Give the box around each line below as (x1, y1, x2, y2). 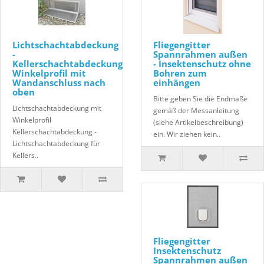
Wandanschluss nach (12, 77, 105, 89)
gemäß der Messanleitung (153, 105, 239, 116)
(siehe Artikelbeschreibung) (153, 117, 243, 128)
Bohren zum (153, 67, 207, 80)
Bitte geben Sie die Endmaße (153, 94, 247, 104)
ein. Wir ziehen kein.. (153, 129, 220, 140)
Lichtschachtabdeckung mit (12, 103, 101, 114)
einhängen (153, 77, 200, 89)
